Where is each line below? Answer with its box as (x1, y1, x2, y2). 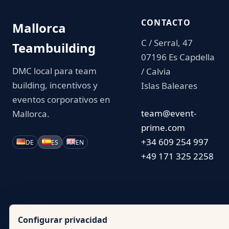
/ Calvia (141, 65, 171, 77)
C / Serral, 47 (141, 37, 193, 49)
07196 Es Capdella (141, 51, 215, 63)
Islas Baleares (141, 80, 197, 91)
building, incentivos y (12, 79, 98, 91)
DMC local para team (12, 65, 97, 77)
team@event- (141, 107, 196, 119)
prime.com (141, 121, 185, 133)
